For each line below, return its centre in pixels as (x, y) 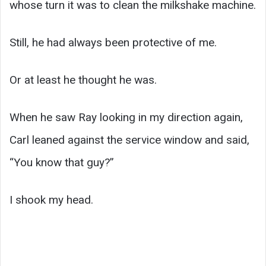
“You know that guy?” (62, 162)
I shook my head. (51, 199)
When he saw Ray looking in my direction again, (126, 117)
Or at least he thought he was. (83, 80)
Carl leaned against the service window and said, (129, 140)
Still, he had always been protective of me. (113, 42)
